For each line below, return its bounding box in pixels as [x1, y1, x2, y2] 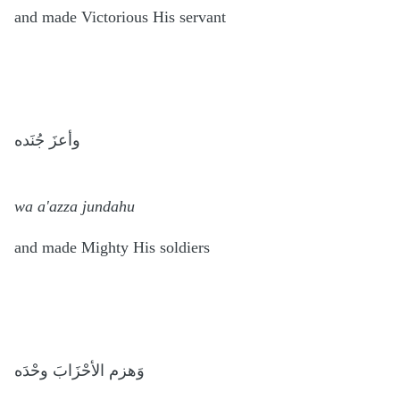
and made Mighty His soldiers [14, 237, 214, 256]
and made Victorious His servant [14, 7, 230, 26]
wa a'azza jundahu [14, 196, 139, 215]
